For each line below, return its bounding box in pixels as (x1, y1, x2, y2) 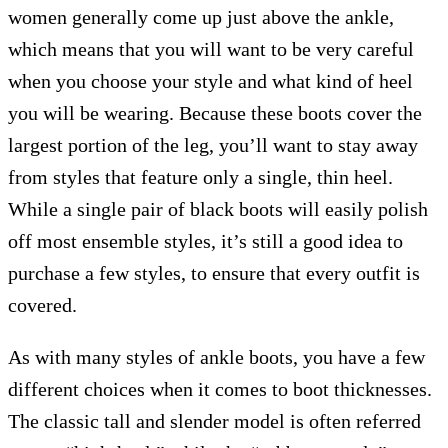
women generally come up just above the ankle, (8, 6, 394, 28)
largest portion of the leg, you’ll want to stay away (8, 134, 418, 156)
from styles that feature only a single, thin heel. (8, 166, 393, 188)
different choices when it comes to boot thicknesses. (8, 378, 432, 400)
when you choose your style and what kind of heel (8, 70, 413, 92)
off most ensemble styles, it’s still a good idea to (8, 230, 403, 252)
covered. (8, 294, 77, 316)
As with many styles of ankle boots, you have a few (8, 346, 425, 368)
